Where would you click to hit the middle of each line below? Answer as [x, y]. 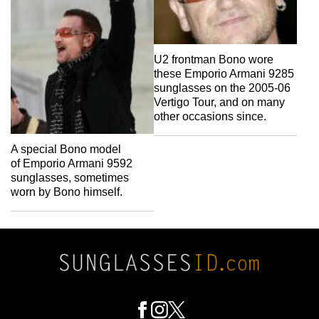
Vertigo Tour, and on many [219, 102]
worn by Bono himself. [67, 192]
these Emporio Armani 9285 [224, 73]
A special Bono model [66, 149]
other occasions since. [210, 116]
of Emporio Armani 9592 [72, 163]
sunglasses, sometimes [70, 177]
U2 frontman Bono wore [214, 59]
